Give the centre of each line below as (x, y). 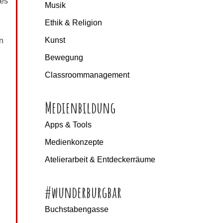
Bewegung (64, 57)
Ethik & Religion (73, 22)
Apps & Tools (68, 124)
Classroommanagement (87, 75)
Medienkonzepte (74, 142)
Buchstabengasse (76, 209)
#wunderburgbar (83, 192)
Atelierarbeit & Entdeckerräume (100, 159)
